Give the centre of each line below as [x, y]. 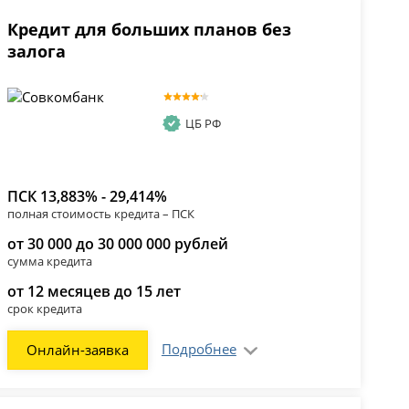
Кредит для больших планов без [149, 30]
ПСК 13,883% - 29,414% [87, 197]
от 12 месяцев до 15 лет [94, 292]
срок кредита [44, 309]
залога [36, 52]
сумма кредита [49, 262]
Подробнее [199, 349]
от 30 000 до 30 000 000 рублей [117, 244]
